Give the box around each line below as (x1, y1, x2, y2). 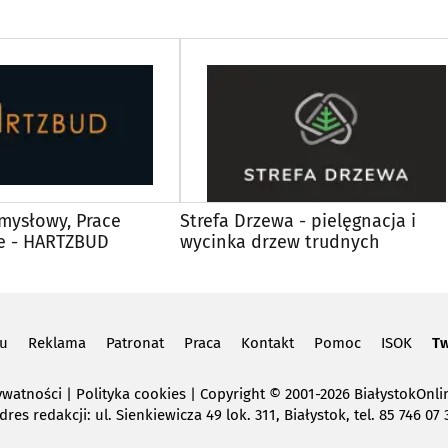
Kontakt (240, 333, 294, 352)
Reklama (27, 333, 86, 352)
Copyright (200, 384, 265, 403)
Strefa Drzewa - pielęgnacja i (180, 209, 416, 232)
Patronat (105, 333, 164, 352)
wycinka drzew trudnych (180, 230, 380, 253)
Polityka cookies (76, 384, 186, 403)
